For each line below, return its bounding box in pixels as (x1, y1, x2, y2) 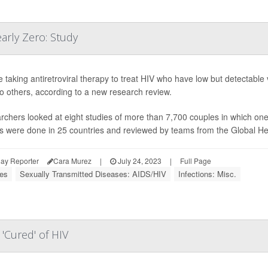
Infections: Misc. (178, 168, 236, 180)
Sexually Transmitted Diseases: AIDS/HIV (20, 168, 166, 180)
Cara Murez (53, 156, 92, 166)
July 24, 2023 (116, 156, 162, 166)
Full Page (180, 156, 211, 166)
